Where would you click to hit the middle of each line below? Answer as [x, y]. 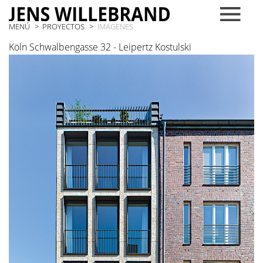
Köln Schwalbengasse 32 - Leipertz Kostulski [100, 47]
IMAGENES [115, 26]
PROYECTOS [64, 26]
